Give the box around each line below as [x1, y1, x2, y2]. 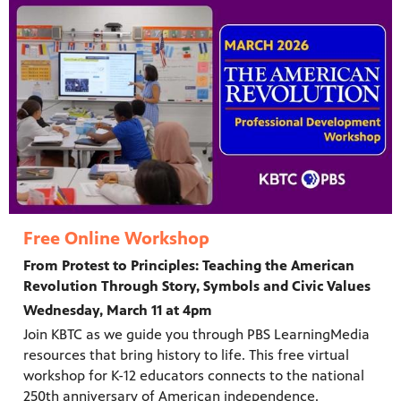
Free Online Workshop [23, 228, 209, 250]
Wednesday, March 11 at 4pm [23, 302, 212, 320]
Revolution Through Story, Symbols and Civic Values [23, 277, 371, 295]
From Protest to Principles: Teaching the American [23, 257, 354, 275]
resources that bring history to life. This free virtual [23, 346, 349, 364]
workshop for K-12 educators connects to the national [23, 367, 364, 385]
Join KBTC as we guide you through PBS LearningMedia [23, 326, 370, 344]
